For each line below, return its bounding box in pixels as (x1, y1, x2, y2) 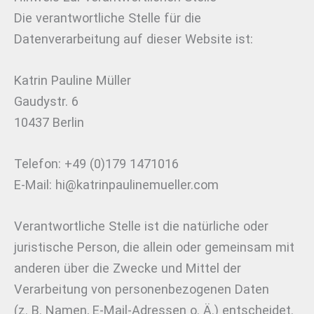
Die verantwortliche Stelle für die (14, 10, 201, 25)
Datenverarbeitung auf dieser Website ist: (14, 31, 253, 46)
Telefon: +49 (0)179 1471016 (14, 156, 179, 172)
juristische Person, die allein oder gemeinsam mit (14, 240, 294, 255)
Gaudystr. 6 (14, 94, 78, 109)
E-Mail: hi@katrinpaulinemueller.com (14, 177, 219, 193)
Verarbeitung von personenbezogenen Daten (14, 282, 269, 297)
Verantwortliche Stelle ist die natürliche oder (14, 219, 268, 234)
